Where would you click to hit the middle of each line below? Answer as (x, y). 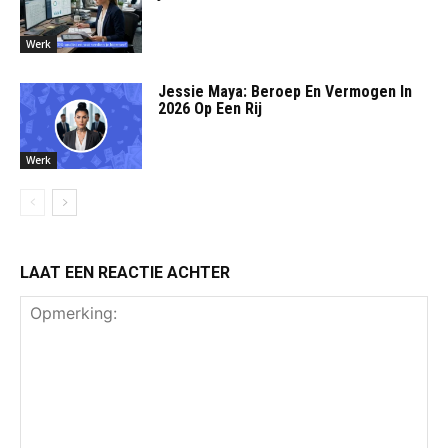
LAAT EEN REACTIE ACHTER (125, 272)
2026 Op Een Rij (210, 108)
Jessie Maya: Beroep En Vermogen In (285, 91)
